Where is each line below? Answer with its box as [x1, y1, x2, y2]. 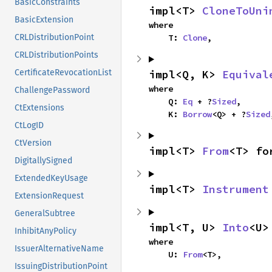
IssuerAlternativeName [15, 243, 104, 254]
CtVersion [15, 138, 52, 149]
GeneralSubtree [15, 208, 75, 219]
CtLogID [15, 120, 44, 131]
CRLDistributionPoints [15, 50, 98, 61]
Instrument [202, 182, 269, 196]
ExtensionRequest [15, 191, 84, 202]
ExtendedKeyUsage [15, 173, 88, 184]
